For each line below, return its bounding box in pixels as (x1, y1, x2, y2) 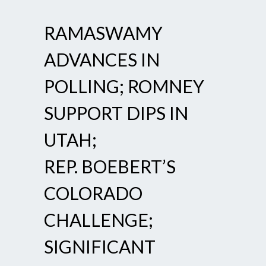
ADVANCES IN (44, 48, 160, 70)
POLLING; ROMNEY (44, 75, 204, 97)
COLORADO (44, 182, 142, 204)
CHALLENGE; (44, 208, 153, 230)
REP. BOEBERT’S (44, 155, 176, 177)
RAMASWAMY (44, 21, 163, 43)
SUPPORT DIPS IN (44, 102, 188, 123)
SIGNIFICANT (44, 235, 156, 257)
